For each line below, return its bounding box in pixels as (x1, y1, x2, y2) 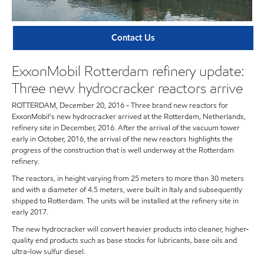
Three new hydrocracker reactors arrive (12, 78, 243, 97)
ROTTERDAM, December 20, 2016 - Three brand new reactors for (12, 100, 228, 111)
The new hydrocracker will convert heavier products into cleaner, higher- (12, 224, 249, 235)
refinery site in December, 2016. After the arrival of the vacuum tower (12, 123, 240, 134)
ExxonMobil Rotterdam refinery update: (12, 61, 245, 80)
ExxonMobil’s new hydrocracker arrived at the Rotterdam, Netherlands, (12, 111, 246, 123)
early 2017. (12, 207, 48, 218)
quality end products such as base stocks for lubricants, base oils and (12, 235, 237, 246)
